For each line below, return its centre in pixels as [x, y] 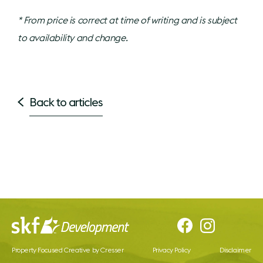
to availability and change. [74, 37]
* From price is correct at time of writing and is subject [127, 20]
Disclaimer [235, 250]
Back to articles [66, 102]
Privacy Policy [171, 250]
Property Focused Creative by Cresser [68, 250]
